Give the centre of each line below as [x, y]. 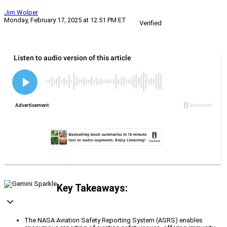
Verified [150, 23]
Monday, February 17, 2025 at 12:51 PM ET [65, 20]
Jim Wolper [21, 13]
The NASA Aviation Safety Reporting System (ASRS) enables [113, 220]
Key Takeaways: [92, 188]
